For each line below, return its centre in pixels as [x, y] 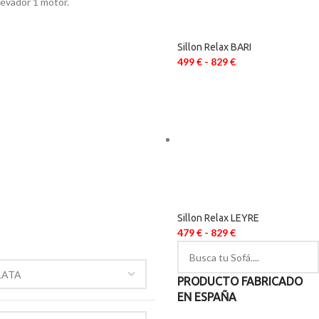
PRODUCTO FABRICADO [240, 281]
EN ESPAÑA [207, 297]
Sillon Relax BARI [214, 47]
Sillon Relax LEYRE [218, 218]
